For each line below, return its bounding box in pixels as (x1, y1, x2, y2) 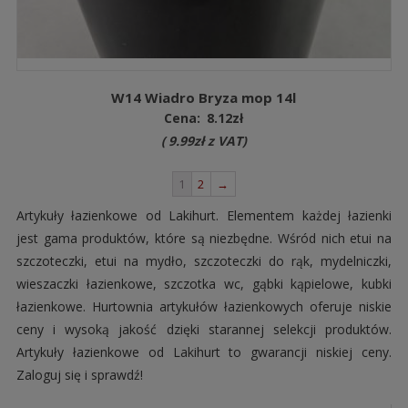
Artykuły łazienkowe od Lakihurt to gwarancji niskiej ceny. (15, 343, 393, 362)
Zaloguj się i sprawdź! (15, 366, 143, 384)
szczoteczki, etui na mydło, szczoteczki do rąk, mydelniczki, (15, 252, 393, 270)
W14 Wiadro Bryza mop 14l (111, 88, 297, 107)
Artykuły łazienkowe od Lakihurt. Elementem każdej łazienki (15, 207, 393, 225)
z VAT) (203, 132, 247, 150)
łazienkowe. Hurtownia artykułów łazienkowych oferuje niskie (15, 298, 393, 316)
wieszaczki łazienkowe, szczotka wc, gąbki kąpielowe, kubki (15, 275, 393, 293)
